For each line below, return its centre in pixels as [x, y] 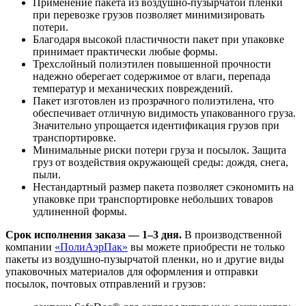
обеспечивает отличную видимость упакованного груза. [164, 113]
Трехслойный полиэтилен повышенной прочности [152, 64]
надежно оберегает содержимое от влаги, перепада [152, 76]
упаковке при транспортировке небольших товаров [153, 199]
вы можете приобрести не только [206, 247]
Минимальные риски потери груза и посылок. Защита [159, 150]
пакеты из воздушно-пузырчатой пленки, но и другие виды [145, 259]
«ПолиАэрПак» [91, 247]
